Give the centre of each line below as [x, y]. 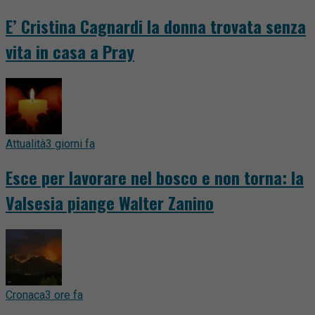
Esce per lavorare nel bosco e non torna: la [155, 177]
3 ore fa [64, 295]
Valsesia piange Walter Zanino [110, 202]
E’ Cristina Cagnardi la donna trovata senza [156, 26]
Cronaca [25, 295]
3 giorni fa [70, 144]
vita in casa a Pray [70, 52]
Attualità [26, 144]
